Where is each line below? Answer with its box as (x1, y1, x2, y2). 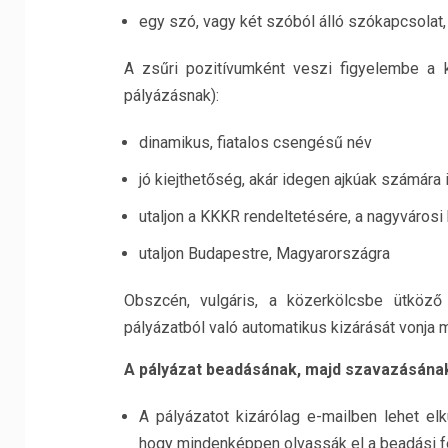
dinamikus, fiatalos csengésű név (138, 133, 372, 152)
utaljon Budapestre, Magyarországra (138, 244, 390, 263)
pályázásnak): (123, 86, 219, 105)
